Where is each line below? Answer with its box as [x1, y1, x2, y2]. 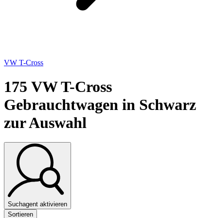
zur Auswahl [4, 113, 87, 131]
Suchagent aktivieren [8, 200, 67, 208]
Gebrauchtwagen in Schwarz [4, 95, 196, 113]
